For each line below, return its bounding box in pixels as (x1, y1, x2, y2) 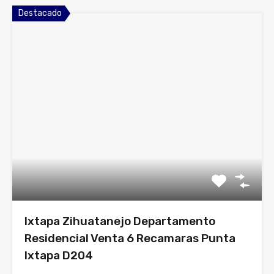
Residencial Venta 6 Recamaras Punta (24, 231, 235, 245)
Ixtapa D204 (24, 248, 93, 262)
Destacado (18, 8, 62, 18)
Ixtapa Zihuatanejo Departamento (24, 214, 215, 228)
